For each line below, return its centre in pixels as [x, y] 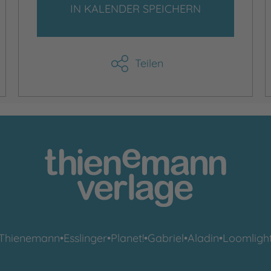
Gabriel [166, 238]
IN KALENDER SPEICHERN [135, 9]
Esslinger [85, 238]
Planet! [127, 238]
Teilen [149, 63]
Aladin [203, 238]
